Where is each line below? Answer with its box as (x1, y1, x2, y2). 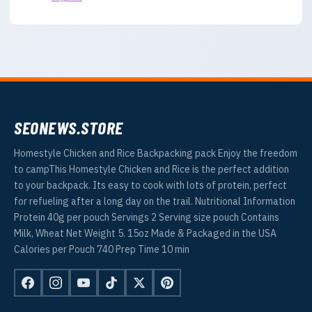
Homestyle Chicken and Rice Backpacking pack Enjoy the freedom (14, 147, 297, 160)
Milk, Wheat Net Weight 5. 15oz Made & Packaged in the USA (14, 227, 276, 240)
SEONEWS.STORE (14, 116, 123, 139)
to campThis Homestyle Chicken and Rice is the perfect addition (14, 163, 289, 176)
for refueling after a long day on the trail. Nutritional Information (14, 195, 295, 208)
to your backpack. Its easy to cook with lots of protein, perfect (14, 179, 287, 192)
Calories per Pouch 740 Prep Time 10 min (14, 243, 189, 256)
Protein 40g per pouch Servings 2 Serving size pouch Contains (14, 211, 279, 224)
